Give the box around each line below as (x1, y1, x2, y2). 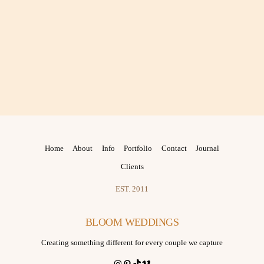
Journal (196, 143, 220, 153)
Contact (161, 143, 187, 153)
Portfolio (124, 143, 153, 153)
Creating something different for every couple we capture (41, 239, 223, 247)
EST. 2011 (115, 185, 148, 194)
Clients (120, 161, 144, 171)
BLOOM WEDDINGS (85, 216, 179, 229)
